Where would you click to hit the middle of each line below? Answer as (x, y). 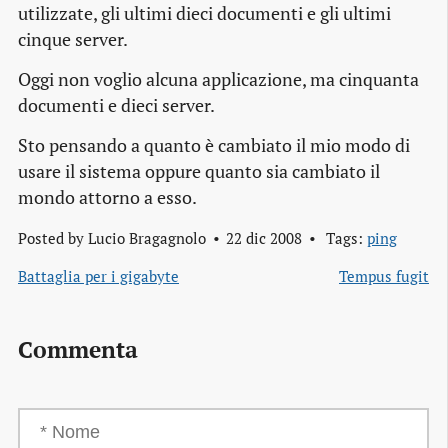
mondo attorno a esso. (107, 198)
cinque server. (73, 40)
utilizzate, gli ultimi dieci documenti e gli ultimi (204, 14)
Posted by (53, 238)
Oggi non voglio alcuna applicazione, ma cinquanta (218, 80)
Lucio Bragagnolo (147, 238)
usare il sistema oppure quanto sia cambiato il (199, 172)
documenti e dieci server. (116, 106)
